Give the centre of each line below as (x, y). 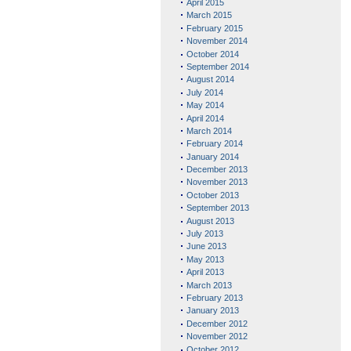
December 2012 (217, 323)
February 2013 (214, 298)
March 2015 (209, 15)
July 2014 (204, 92)
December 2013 (217, 170)
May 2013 (205, 259)
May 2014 (205, 105)
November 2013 (217, 182)
